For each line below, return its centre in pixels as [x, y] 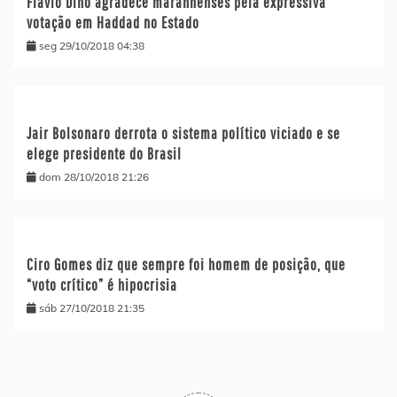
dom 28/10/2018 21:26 [94, 176]
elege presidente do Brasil [104, 153]
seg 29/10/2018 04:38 [92, 45]
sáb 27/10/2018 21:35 [92, 307]
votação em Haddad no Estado [113, 22]
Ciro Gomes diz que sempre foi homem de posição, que [186, 264]
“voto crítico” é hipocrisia [102, 284]
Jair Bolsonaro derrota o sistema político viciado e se [183, 133]
